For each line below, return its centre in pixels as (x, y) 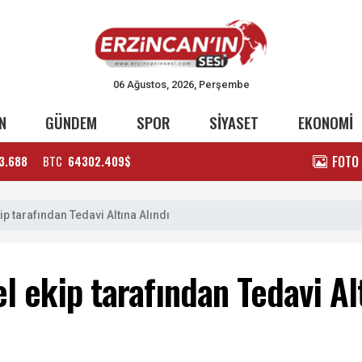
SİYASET (234, 122)
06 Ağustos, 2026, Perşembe (181, 84)
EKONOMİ (325, 122)
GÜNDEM (72, 122)
